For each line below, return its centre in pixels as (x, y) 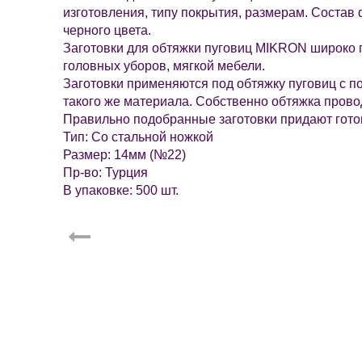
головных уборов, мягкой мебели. (164, 66)
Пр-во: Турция (105, 173)
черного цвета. (107, 31)
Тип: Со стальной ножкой (138, 137)
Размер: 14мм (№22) (124, 155)
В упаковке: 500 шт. (121, 191)
